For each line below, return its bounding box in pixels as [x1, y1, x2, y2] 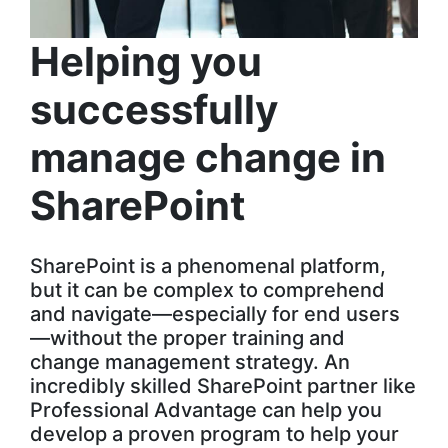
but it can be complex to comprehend [30, 278, 385, 303]
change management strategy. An [30, 350, 350, 375]
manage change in [30, 133, 386, 183]
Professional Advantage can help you [30, 398, 382, 423]
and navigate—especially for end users [30, 302, 400, 327]
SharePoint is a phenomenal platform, [30, 254, 386, 279]
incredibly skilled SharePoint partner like [30, 374, 416, 399]
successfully [30, 85, 278, 135]
